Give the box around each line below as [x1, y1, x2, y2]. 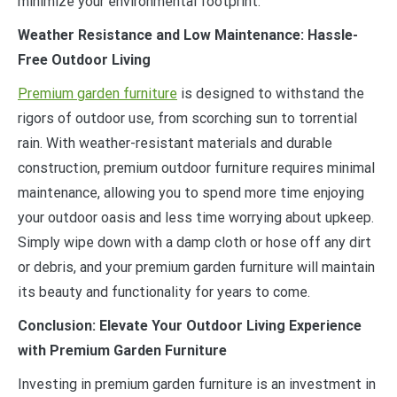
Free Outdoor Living [18, 51, 151, 68]
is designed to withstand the [177, 85, 364, 102]
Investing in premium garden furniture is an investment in [18, 376, 376, 393]
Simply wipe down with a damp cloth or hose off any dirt [18, 234, 371, 251]
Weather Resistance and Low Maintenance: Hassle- [18, 27, 358, 43]
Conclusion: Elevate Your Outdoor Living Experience [18, 317, 362, 334]
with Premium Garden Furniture [18, 342, 227, 359]
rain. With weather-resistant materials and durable [18, 135, 332, 152]
